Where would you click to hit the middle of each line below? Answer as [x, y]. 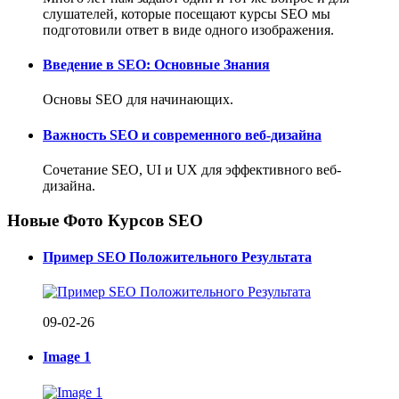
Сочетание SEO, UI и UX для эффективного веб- [192, 169]
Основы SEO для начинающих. [138, 100]
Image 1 [67, 357]
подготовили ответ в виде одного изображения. [188, 29]
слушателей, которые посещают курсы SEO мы [187, 13]
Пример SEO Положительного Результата [177, 256]
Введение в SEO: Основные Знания [156, 64]
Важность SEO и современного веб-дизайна [182, 134]
